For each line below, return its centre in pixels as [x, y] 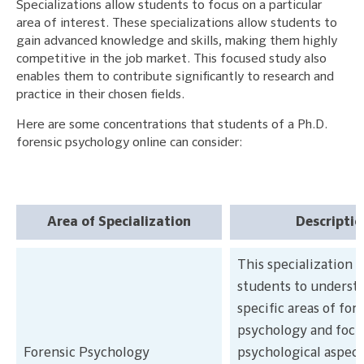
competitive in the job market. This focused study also [171, 59]
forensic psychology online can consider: [129, 143]
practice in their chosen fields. [100, 95]
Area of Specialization [119, 222]
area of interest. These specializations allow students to [177, 23]
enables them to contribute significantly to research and [175, 77]
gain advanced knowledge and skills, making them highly [177, 41]
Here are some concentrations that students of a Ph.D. [172, 125]
